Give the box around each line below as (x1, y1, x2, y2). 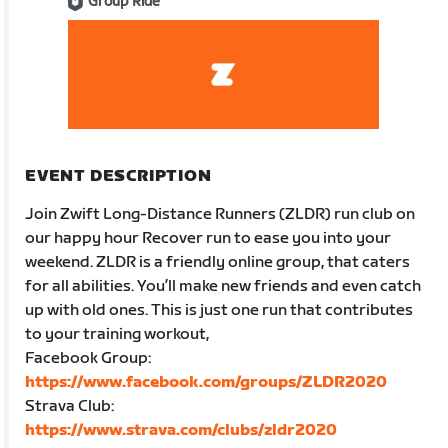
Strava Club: (25, 396, 115, 416)
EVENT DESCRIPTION (25, 166, 212, 186)
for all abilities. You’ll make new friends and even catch (25, 276, 422, 296)
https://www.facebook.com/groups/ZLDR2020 (25, 372, 388, 392)
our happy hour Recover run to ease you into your (25, 228, 392, 248)
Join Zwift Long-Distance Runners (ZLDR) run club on (25, 204, 416, 224)
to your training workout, (25, 324, 210, 344)
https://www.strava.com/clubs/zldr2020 (25, 420, 338, 440)
